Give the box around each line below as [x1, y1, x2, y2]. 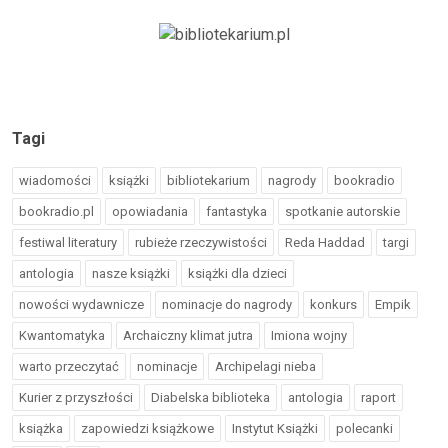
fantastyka [206, 204, 267, 219]
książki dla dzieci [188, 266, 287, 281]
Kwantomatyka [19, 328, 105, 343]
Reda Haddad [285, 235, 365, 250]
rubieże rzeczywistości [135, 235, 267, 250]
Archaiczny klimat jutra [123, 328, 253, 343]
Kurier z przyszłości [19, 390, 133, 405]
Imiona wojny [271, 328, 347, 343]
